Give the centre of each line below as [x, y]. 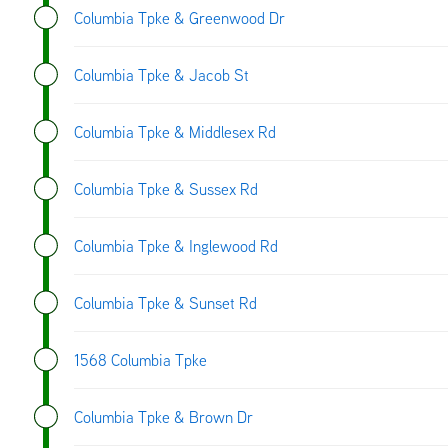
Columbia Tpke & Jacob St [161, 74]
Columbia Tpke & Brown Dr [163, 416]
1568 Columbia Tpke [140, 359]
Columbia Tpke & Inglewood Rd [176, 245]
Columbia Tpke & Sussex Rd [166, 188]
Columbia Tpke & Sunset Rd [165, 302]
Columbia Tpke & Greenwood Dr [179, 17]
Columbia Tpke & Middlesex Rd [175, 131]
